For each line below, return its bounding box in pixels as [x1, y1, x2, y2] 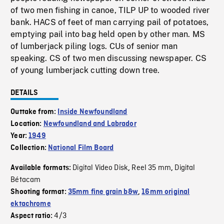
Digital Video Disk [72, 163, 128, 173]
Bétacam [10, 175, 41, 185]
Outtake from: [10, 108, 58, 116]
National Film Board [48, 144, 114, 152]
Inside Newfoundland [57, 108, 127, 116]
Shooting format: [10, 188, 68, 196]
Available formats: [10, 164, 73, 172]
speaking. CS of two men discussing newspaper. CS [10, 53, 206, 63]
